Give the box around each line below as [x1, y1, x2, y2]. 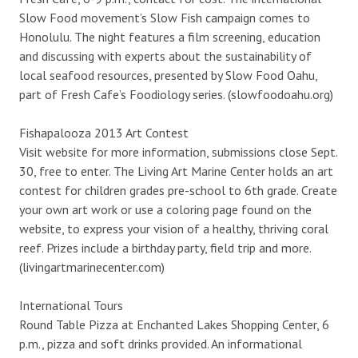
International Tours [19, 296, 123, 313]
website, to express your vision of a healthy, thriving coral [19, 220, 328, 237]
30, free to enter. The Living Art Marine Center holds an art [19, 162, 333, 179]
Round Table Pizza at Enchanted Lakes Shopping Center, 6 [19, 316, 329, 332]
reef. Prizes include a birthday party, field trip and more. [19, 239, 311, 256]
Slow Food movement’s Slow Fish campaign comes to [19, 9, 310, 26]
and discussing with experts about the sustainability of [19, 47, 312, 64]
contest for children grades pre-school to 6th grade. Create [19, 181, 337, 198]
